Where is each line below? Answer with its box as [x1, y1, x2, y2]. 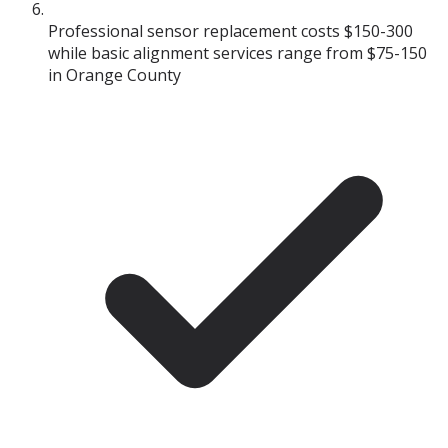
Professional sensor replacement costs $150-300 [48, 20, 413, 43]
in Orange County [48, 64, 181, 87]
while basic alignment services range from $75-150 [48, 42, 427, 65]
